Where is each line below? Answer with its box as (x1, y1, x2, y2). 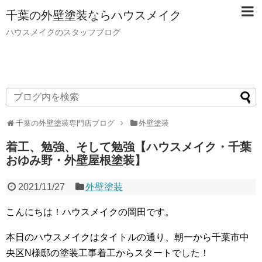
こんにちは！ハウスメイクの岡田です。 (6, 207, 174, 217)
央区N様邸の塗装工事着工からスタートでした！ (6, 248, 209, 258)
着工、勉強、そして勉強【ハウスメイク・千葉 (6, 140, 251, 153)
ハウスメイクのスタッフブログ (6, 27, 120, 37)
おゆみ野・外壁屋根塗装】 (6, 154, 146, 167)
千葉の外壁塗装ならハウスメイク (6, 9, 181, 22)
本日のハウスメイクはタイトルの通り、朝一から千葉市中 (6, 232, 249, 242)
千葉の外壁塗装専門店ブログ (15, 119, 115, 127)
